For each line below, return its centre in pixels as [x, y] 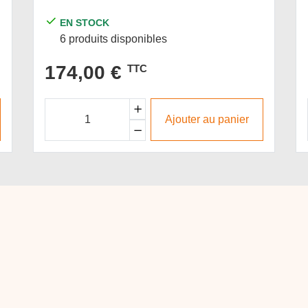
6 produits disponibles [114, 38]
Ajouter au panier [207, 120]
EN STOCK [85, 22]
